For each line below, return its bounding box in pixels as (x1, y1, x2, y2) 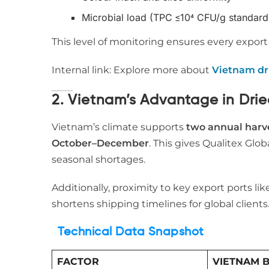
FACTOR (57, 256, 99, 267)
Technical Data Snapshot (58, 226, 204, 238)
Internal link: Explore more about (52, 64, 212, 76)
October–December (52, 138, 149, 149)
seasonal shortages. (52, 154, 145, 165)
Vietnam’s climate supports (52, 121, 186, 133)
